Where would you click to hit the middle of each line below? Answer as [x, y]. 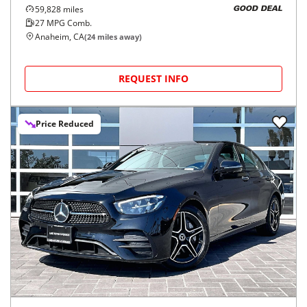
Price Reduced [65, 123]
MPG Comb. [68, 23]
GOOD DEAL [258, 10]
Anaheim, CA [60, 36]
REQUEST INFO [153, 78]
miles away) [119, 36]
